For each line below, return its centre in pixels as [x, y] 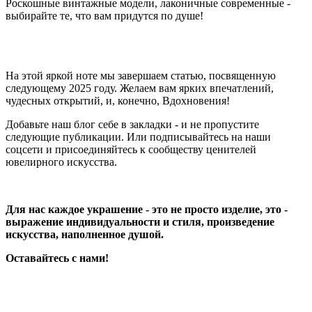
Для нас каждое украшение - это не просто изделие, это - [147, 210]
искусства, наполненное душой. [86, 235]
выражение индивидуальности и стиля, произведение [140, 222]
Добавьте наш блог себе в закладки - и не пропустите [132, 125]
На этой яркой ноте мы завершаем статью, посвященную [141, 76]
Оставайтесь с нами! [57, 258]
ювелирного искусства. [63, 162]
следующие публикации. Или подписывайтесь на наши [138, 137]
